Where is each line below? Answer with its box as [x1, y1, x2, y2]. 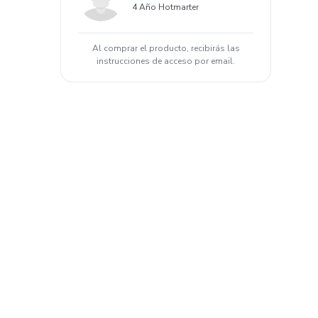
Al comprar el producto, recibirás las [92, 43, 240, 54]
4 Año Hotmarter [132, 1, 199, 13]
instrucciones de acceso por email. [97, 55, 235, 67]
